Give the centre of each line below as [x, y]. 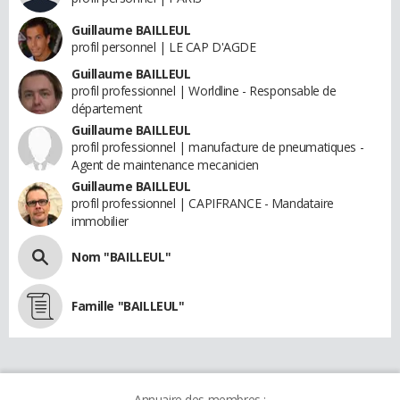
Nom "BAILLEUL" [121, 256]
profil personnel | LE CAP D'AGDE [164, 46]
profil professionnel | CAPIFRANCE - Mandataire [203, 203]
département [107, 108]
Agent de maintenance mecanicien [165, 164]
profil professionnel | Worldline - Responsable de [204, 90]
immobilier [100, 221]
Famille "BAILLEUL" [128, 305]
